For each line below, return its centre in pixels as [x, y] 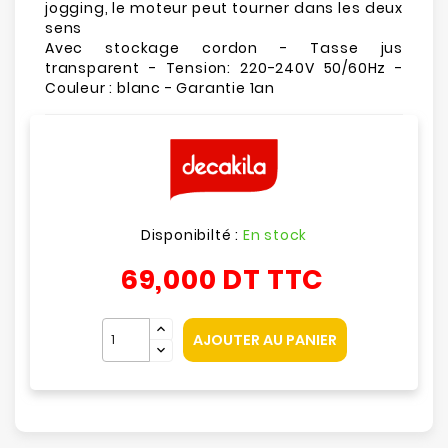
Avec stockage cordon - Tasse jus [224, 48]
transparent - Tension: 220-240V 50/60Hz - [224, 68]
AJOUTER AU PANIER [264, 340]
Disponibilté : [191, 235]
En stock [275, 235]
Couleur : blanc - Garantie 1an [160, 88]
